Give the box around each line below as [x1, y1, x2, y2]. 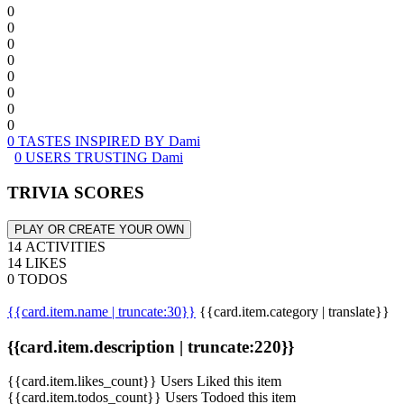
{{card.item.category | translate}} [199, 303, 390, 319]
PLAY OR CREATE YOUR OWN [14, 222, 184, 236]
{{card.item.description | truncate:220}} [7, 336, 294, 356]
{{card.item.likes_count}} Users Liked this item [7, 373, 281, 390]
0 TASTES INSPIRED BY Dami [7, 133, 200, 150]
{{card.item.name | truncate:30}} [7, 303, 196, 319]
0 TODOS [7, 271, 68, 287]
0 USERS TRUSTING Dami [14, 150, 183, 166]
